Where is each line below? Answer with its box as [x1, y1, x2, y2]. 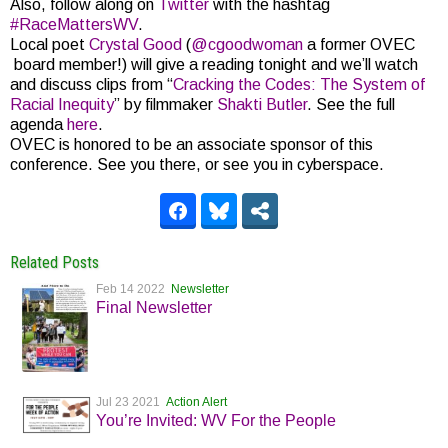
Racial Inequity [10, 96, 114, 113]
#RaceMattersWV [10, 16, 138, 33]
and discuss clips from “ [10, 76, 173, 93]
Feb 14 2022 [96, 282, 171, 296]
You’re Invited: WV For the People [96, 412, 336, 430]
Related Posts [10, 253, 99, 272]
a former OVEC [307, 36, 415, 53]
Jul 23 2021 [96, 395, 166, 410]
